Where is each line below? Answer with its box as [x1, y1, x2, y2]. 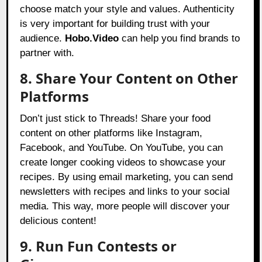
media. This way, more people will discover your [20, 201, 230, 212]
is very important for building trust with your [20, 18, 211, 30]
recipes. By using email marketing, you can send [20, 171, 233, 183]
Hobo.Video [65, 33, 119, 44]
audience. [20, 33, 65, 44]
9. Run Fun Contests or [20, 236, 177, 256]
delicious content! [20, 215, 97, 227]
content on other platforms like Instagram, [20, 127, 203, 139]
